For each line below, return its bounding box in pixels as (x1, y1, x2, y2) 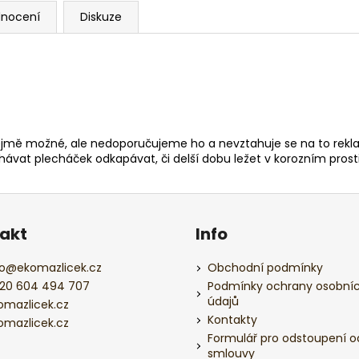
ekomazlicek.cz (16, 260, 102, 276)
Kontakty (208, 312, 257, 328)
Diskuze (80, 9, 122, 25)
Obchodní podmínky (208, 260, 323, 276)
